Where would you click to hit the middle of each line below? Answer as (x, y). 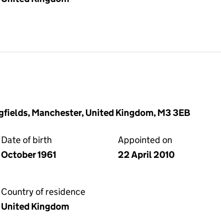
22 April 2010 (146, 155)
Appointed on (145, 140)
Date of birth (26, 140)
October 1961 (29, 155)
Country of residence (43, 192)
